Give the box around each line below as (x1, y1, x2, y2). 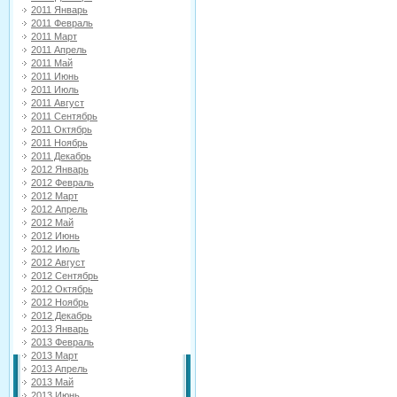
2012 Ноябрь (31, 297, 89, 307)
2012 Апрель (31, 204, 88, 214)
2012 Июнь (31, 230, 80, 241)
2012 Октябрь (31, 284, 93, 294)
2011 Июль (31, 84, 79, 95)
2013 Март (31, 350, 78, 361)
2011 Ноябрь (31, 137, 88, 148)
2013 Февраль (31, 337, 94, 347)
